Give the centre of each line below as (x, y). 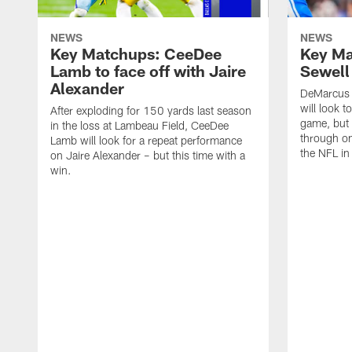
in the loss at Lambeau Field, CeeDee (139, 126)
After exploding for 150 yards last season (151, 111)
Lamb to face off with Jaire (148, 71)
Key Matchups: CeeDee (136, 54)
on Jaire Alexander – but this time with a (148, 156)
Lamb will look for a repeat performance (146, 141)
